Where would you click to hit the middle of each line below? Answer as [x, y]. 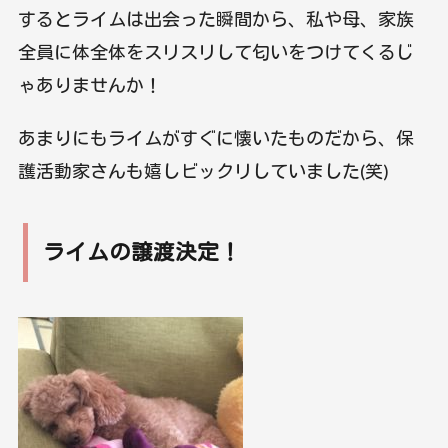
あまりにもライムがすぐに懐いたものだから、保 [215, 137]
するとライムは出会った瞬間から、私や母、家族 [215, 18]
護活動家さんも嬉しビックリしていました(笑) [203, 170]
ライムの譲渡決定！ [141, 251]
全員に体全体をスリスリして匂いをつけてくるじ [215, 51]
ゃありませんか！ [89, 84]
